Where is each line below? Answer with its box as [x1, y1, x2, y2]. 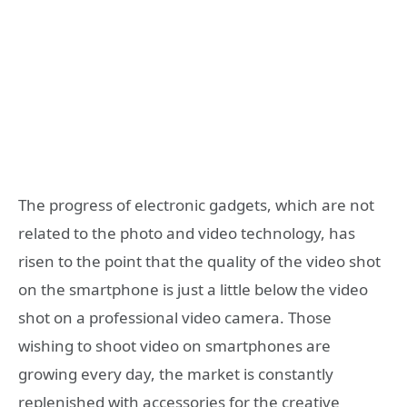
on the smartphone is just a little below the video [18, 279, 368, 300]
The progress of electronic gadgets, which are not [18, 194, 374, 215]
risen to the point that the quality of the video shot [18, 251, 381, 272]
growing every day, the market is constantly [18, 363, 333, 384]
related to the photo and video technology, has [18, 223, 355, 243]
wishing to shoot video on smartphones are [18, 335, 331, 356]
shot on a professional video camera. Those [18, 307, 332, 328]
